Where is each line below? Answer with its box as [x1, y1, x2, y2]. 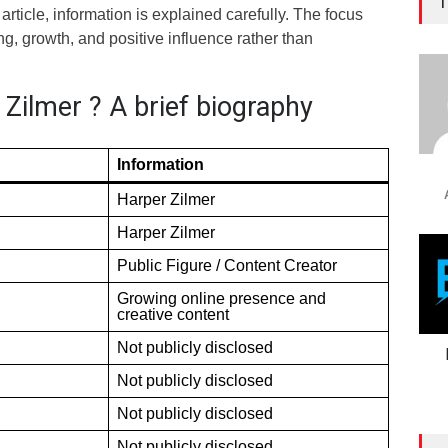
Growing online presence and [117, 289, 326, 307]
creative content [117, 305, 229, 323]
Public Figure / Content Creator [117, 256, 337, 274]
